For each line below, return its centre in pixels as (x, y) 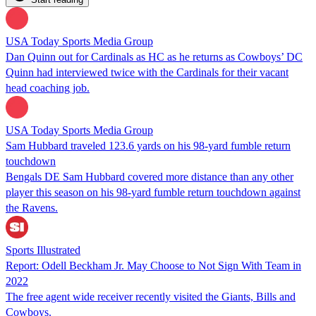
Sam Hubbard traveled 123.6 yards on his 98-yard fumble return (148, 145)
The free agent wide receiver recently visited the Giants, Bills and (151, 296)
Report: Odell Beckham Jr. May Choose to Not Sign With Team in (153, 265)
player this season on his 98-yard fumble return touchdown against (153, 192)
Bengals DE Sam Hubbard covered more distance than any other (150, 176)
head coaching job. (48, 87)
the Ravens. (32, 207)
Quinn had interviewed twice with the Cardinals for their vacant (147, 72)
